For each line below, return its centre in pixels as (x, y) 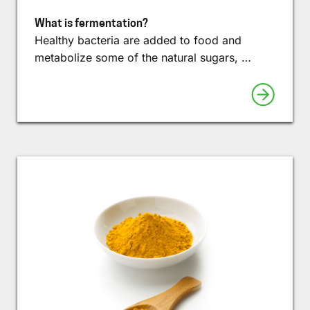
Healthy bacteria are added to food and (138, 40)
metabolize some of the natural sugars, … (143, 57)
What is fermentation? (91, 23)
